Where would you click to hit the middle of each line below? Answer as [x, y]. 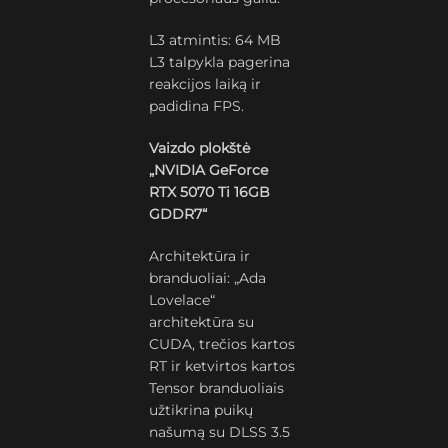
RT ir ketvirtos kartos [222, 366]
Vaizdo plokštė [200, 148]
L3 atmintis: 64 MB [215, 40]
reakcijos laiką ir [205, 84]
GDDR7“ [178, 214]
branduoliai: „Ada [208, 278]
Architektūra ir [200, 256]
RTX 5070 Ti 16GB [210, 192]
